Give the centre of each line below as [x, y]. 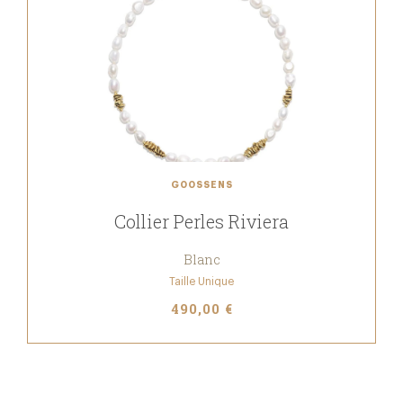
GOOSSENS [201, 185]
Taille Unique [201, 281]
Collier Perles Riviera [201, 221]
